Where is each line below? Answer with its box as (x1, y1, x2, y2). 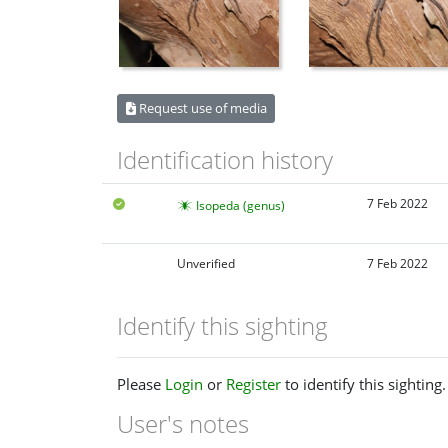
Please (117, 374, 165, 395)
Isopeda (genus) (195, 197, 285, 215)
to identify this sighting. (281, 374, 446, 395)
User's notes (117, 407, 249, 441)
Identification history (117, 142, 333, 176)
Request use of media (135, 98, 267, 117)
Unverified (176, 254, 235, 272)
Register (226, 374, 281, 395)
